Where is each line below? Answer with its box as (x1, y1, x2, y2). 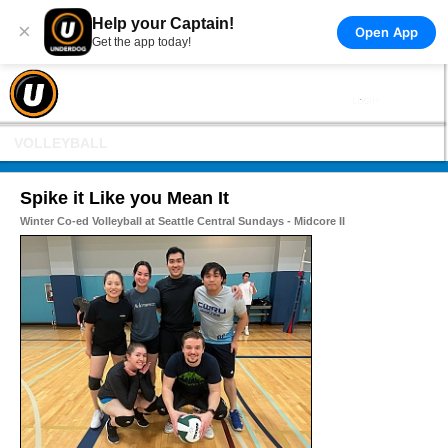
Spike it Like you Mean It (20, 188, 229, 208)
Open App (354, 23, 418, 40)
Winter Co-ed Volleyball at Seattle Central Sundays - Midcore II (20, 215, 345, 227)
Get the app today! (92, 35, 191, 49)
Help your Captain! (92, 15, 234, 32)
